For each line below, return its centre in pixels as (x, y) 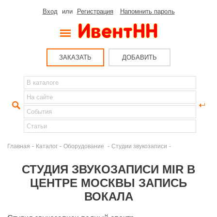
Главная (19, 146)
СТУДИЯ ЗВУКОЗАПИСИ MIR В (108, 169)
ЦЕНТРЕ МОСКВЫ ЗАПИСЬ (108, 183)
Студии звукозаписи (139, 146)
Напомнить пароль (147, 11)
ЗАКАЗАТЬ (75, 57)
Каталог (47, 146)
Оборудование (85, 146)
